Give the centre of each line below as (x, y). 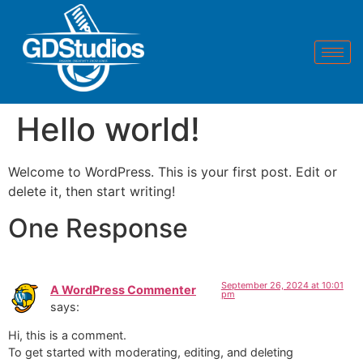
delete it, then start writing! (92, 192)
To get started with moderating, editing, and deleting (151, 352)
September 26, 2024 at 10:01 (282, 285)
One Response (98, 228)
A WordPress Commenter (123, 289)
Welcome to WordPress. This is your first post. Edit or (173, 172)
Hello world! (108, 130)
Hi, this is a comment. (67, 335)
